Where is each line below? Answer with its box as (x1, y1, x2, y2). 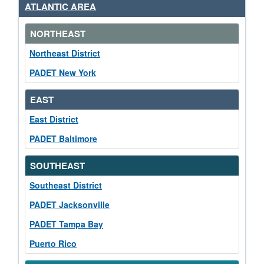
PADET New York (29, 66, 96, 78)
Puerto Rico (29, 237, 77, 249)
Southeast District (29, 179, 102, 191)
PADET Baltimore (29, 132, 97, 144)
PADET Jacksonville (29, 198, 110, 210)
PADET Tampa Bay (29, 217, 103, 230)
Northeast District (29, 47, 100, 59)
